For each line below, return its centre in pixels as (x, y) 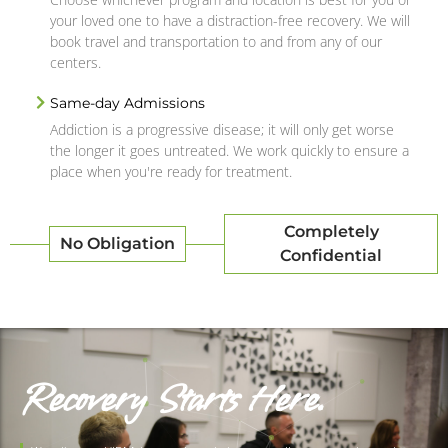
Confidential (331, 255)
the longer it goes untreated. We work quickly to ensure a (229, 150)
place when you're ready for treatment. (171, 171)
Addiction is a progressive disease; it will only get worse (222, 129)
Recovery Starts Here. (172, 400)
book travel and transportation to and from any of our (216, 41)
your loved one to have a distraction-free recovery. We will (230, 20)
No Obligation (117, 243)
